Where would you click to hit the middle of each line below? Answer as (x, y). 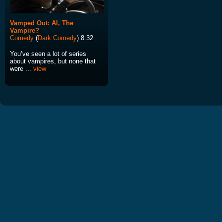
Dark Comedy (57, 38)
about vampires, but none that (53, 61)
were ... (22, 69)
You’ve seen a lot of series (48, 54)
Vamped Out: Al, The (42, 23)
